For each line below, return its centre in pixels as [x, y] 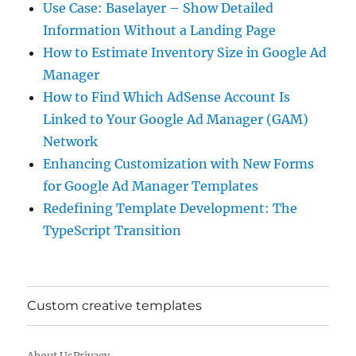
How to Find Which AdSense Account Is [167, 97]
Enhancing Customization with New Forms [179, 163]
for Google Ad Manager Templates [151, 186]
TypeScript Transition [112, 230]
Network [71, 141]
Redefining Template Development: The [170, 208]
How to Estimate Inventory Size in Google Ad [185, 52]
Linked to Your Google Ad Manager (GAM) [176, 119]
